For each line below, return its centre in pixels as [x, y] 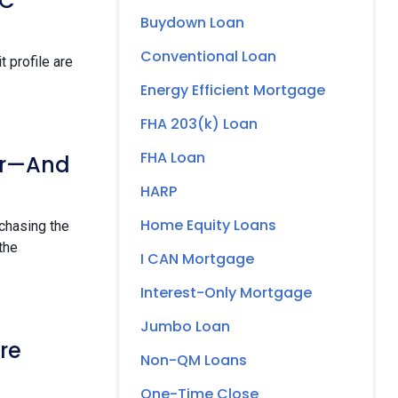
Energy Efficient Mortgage [233, 90]
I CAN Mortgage [197, 259]
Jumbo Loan [185, 326]
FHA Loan [173, 157]
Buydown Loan [192, 22]
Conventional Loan [208, 56]
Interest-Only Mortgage [226, 292]
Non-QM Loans [194, 360]
